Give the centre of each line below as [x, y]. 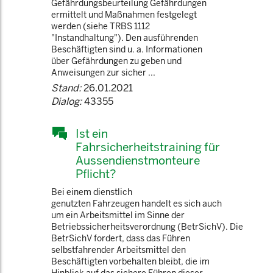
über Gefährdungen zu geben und [116, 61]
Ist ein [92, 133]
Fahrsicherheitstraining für [148, 147]
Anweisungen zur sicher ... [103, 73]
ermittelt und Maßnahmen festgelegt [124, 15]
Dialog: [66, 101]
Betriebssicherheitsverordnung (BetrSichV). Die [147, 227]
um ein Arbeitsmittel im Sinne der [118, 215]
